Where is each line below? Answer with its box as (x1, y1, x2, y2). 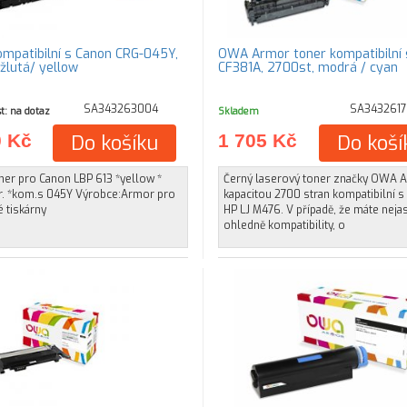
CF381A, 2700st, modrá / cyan (217, 59, 398, 76)
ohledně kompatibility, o (223, 218, 345, 233)
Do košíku (71, 130, 159, 156)
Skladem (217, 104, 259, 117)
